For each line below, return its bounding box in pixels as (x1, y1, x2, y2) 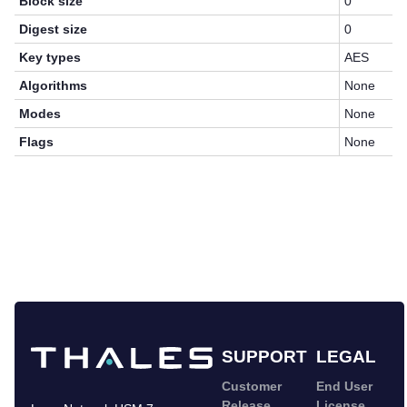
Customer (222, 379, 282, 394)
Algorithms (19, 78, 88, 94)
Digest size (19, 22, 88, 37)
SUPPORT (222, 347, 307, 367)
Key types (19, 50, 82, 65)
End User (316, 379, 372, 394)
